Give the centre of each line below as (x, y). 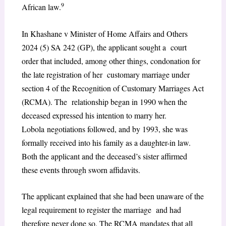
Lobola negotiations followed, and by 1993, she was (104, 129)
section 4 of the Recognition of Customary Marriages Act (112, 88)
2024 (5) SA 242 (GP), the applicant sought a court (104, 47)
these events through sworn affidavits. (81, 169)
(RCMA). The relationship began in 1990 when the (104, 101)
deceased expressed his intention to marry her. (94, 115)
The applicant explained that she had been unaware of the (112, 196)
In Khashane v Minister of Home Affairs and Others (104, 33)
